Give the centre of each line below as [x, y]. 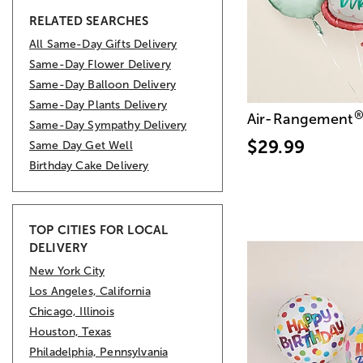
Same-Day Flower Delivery [100, 64]
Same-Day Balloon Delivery [102, 84]
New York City [67, 271]
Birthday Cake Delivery [89, 165]
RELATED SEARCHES [89, 20]
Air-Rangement [300, 119]
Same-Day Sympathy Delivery [108, 125]
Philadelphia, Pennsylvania [99, 352]
